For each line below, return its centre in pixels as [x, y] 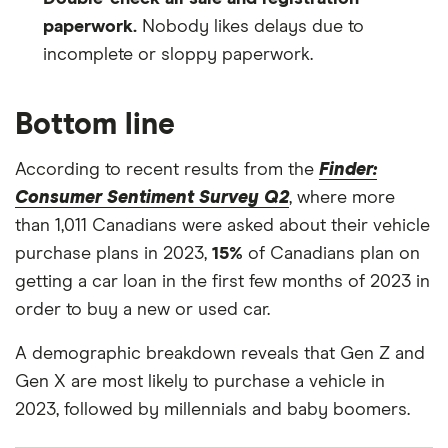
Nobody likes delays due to [250, 26]
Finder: [348, 169]
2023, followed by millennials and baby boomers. [212, 409]
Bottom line [95, 124]
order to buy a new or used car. [142, 309]
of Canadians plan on [331, 253]
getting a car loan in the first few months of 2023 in [222, 281]
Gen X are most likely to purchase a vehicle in [200, 381]
